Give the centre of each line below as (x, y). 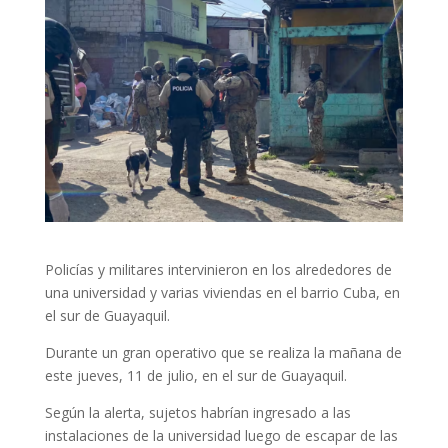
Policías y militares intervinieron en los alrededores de (218, 269)
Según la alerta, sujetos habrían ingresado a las (197, 412)
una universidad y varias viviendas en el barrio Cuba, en (222, 292)
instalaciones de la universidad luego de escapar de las (221, 435)
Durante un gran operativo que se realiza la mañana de (223, 352)
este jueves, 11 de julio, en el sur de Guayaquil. (195, 375)
